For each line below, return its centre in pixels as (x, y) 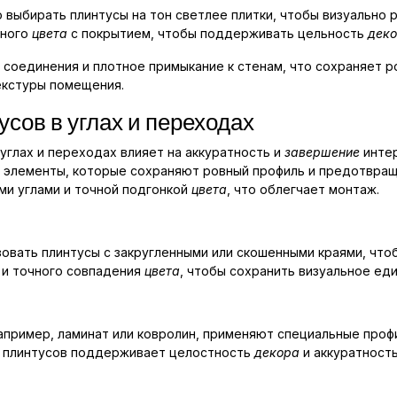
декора (277, 353)
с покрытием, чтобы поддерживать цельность (218, 34)
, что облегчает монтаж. (303, 190)
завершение (322, 152)
